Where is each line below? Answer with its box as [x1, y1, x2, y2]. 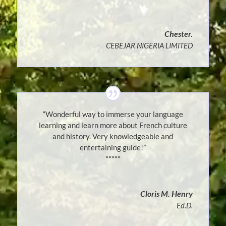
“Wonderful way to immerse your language [42, 109, 183, 119]
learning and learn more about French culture [38, 121, 187, 130]
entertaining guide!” [80, 143, 146, 152]
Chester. [164, 29, 193, 39]
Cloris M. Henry [140, 189, 193, 199]
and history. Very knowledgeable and [52, 132, 174, 141]
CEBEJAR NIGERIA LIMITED [106, 41, 193, 50]
